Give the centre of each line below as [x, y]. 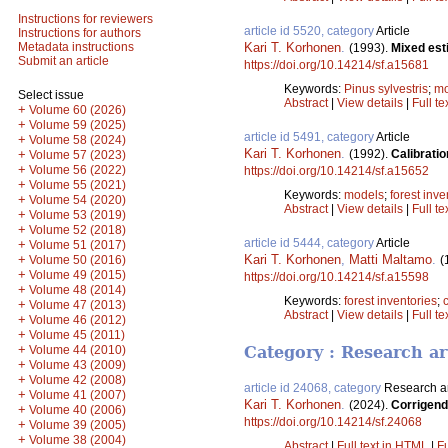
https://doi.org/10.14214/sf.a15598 [336, 276]
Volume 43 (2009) [77, 365]
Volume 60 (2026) [77, 110]
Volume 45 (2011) [77, 335]
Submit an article [63, 61]
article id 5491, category [310, 136]
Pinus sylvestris [386, 88]
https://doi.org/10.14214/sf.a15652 [336, 170]
